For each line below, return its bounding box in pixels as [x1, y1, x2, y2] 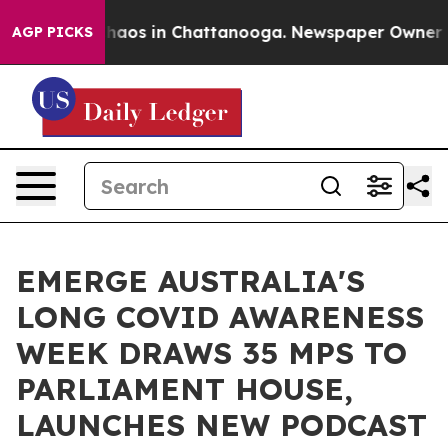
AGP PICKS [12, 23, 93, 41]
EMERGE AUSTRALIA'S [16, 262, 365, 300]
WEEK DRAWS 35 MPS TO [16, 334, 407, 372]
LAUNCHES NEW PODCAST [16, 406, 427, 444]
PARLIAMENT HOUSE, [16, 370, 353, 408]
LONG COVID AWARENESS [16, 298, 424, 336]
